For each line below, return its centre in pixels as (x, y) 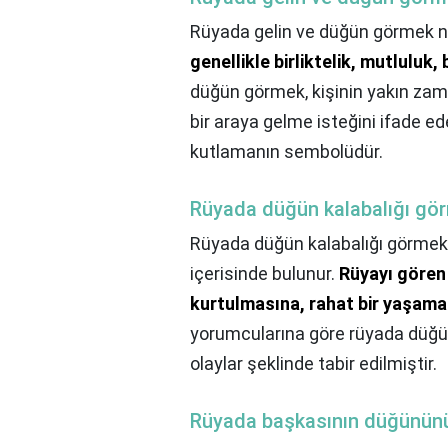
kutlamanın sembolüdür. (286, 152)
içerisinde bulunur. (264, 274)
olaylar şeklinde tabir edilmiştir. (313, 364)
